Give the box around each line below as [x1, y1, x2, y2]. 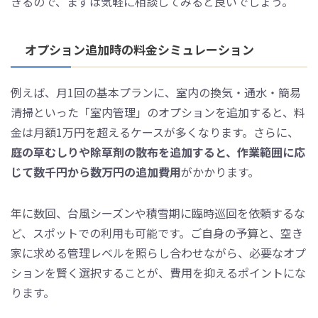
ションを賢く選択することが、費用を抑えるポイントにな [11, 263, 306, 281]
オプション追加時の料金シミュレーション [25, 40, 254, 58]
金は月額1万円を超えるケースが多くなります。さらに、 [11, 123, 299, 141]
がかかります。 [181, 163, 259, 180]
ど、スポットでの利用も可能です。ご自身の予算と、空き [11, 224, 303, 241]
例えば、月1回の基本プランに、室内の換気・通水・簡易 [11, 83, 301, 101]
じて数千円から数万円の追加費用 [11, 163, 181, 180]
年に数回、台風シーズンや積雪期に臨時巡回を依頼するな [11, 204, 305, 221]
